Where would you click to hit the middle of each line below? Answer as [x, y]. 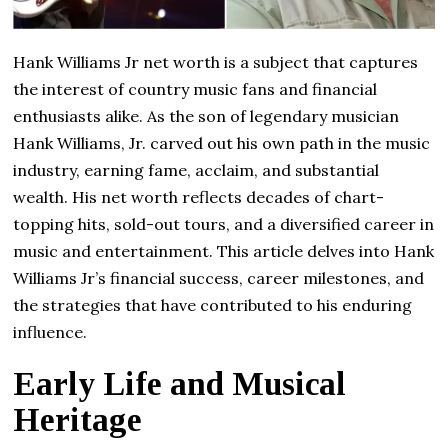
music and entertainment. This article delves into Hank [224, 250]
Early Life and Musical [180, 383]
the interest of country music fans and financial [195, 88]
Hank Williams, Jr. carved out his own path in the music [222, 142]
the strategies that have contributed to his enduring [213, 304]
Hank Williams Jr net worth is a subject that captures [216, 61]
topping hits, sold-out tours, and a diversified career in [224, 223]
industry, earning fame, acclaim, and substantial [196, 169]
